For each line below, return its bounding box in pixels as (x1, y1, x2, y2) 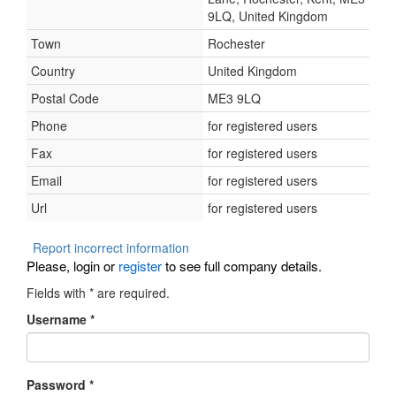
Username (27, 310, 90, 328)
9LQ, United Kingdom (208, 7, 328, 25)
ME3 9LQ (208, 89, 261, 107)
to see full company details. (162, 256, 322, 275)
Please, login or (27, 256, 118, 275)
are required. (94, 284, 170, 301)
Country (31, 62, 75, 80)
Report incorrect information (33, 239, 189, 256)
